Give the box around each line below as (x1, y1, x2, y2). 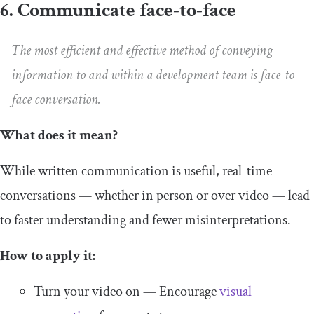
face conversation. (11, 90, 101, 109)
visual (219, 282, 252, 301)
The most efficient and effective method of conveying (11, 41, 273, 60)
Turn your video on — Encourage (34, 282, 219, 301)
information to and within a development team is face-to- (11, 66, 299, 85)
